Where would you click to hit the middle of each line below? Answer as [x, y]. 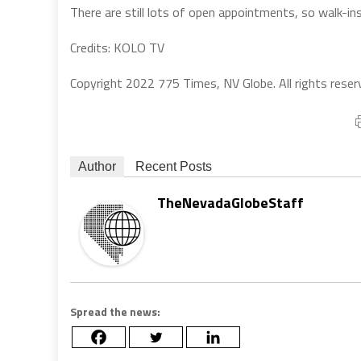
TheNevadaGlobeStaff [230, 202]
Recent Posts [174, 166]
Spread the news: [115, 311]
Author [97, 166]
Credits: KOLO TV [117, 47]
